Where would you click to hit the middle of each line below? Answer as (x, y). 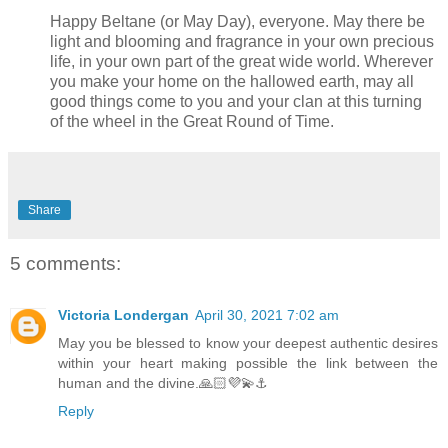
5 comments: (65, 264)
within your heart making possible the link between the (248, 363)
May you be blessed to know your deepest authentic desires (248, 343)
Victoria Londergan (123, 315)
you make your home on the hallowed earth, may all (232, 81)
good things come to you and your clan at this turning (236, 101)
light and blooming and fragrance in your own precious (242, 41)
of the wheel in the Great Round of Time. (192, 121)
